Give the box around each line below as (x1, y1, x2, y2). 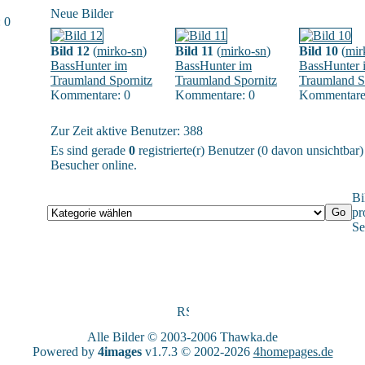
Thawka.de (220, 330, 278, 344)
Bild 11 (175, 44, 213, 58)
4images (97, 345, 142, 358)
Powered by (32, 345, 98, 358)
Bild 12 (51, 44, 90, 58)
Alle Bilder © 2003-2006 (87, 330, 220, 344)
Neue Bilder (51, 7, 113, 20)
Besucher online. (51, 158, 137, 172)
